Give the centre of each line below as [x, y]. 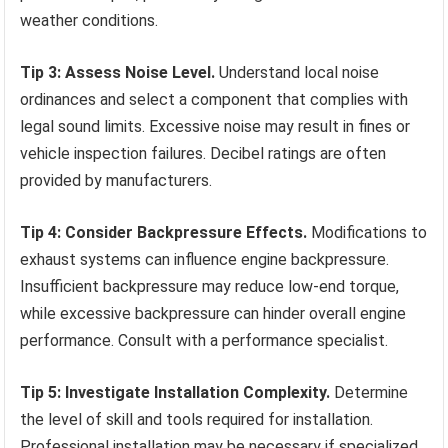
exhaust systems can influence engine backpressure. [205, 260]
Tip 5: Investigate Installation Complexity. [175, 393]
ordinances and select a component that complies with [214, 100]
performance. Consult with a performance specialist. [204, 341]
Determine [369, 393]
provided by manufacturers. [116, 181]
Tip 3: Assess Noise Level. [118, 73]
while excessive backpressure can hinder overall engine [213, 314]
